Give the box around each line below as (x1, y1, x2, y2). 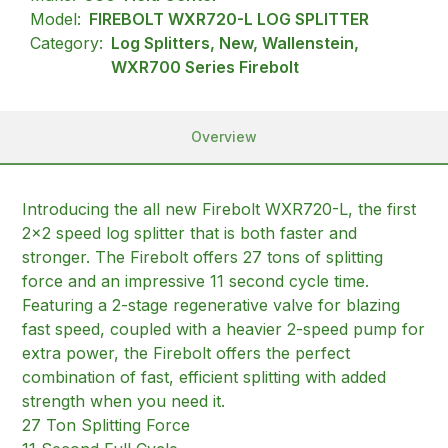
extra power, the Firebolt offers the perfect (22, 342, 351, 363)
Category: (30, 32, 104, 53)
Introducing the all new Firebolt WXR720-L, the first (22, 198, 417, 219)
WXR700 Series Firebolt (111, 56, 300, 77)
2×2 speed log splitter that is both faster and (22, 222, 358, 243)
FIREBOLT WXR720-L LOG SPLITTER (89, 8, 370, 29)
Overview (191, 127, 257, 145)
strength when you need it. (22, 390, 226, 411)
